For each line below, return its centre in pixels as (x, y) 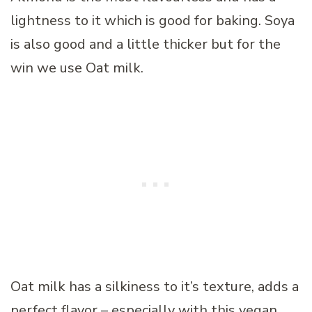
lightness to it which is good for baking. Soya (153, 21)
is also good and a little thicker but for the (146, 45)
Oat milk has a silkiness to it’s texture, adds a (155, 287)
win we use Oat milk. (77, 68)
